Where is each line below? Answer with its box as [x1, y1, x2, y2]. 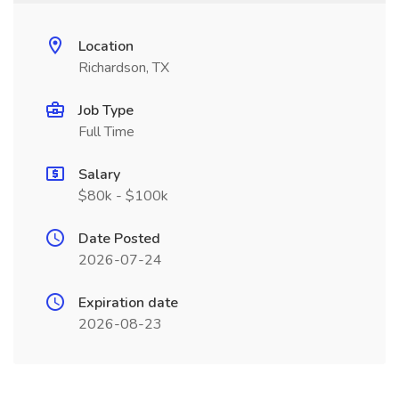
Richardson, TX [78, 58, 169, 77]
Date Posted [78, 229, 160, 248]
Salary [78, 165, 120, 184]
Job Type [78, 101, 134, 120]
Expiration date [78, 293, 178, 313]
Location [78, 37, 134, 56]
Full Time [78, 122, 134, 142]
